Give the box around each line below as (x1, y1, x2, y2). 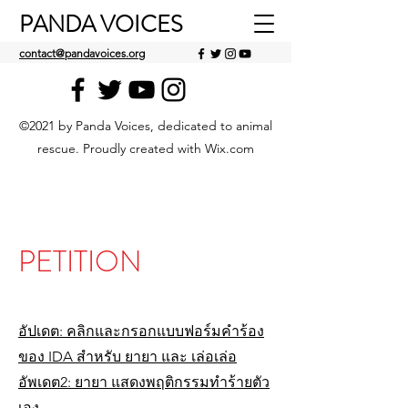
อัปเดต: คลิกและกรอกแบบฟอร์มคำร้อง (18, 322, 264, 340)
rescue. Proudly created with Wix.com (37, 140, 254, 157)
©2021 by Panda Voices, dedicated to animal (19, 117, 272, 134)
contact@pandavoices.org (19, 46, 145, 60)
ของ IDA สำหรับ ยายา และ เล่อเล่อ (18, 348, 237, 365)
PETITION (18, 240, 142, 282)
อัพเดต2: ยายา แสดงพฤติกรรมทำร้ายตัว (18, 373, 270, 391)
